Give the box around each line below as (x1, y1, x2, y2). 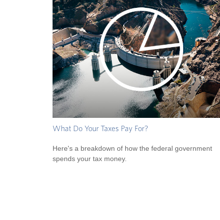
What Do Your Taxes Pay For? (53, 125, 148, 133)
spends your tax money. (53, 154, 127, 163)
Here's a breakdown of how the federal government (53, 144, 212, 152)
